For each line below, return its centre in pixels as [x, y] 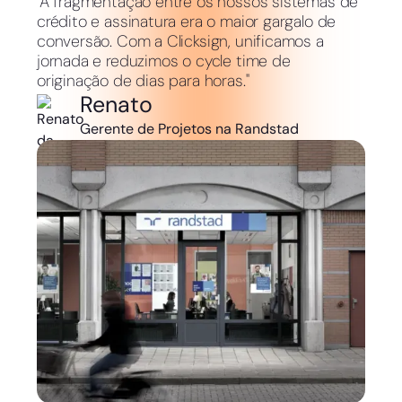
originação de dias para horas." [143, 81]
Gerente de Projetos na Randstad [189, 129]
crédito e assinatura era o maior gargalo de [186, 22]
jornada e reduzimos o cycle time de [163, 61]
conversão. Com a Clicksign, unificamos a [180, 42]
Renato [116, 105]
